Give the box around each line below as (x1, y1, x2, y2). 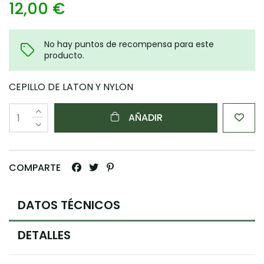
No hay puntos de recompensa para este (44, 38, 214, 51)
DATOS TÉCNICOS (18, 197, 120, 214)
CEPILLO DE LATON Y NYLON (9, 80, 133, 94)
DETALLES (18, 227, 71, 244)
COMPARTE (9, 161, 61, 175)
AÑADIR (128, 111, 163, 125)
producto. (44, 49, 84, 62)
